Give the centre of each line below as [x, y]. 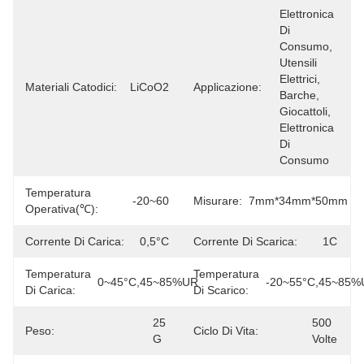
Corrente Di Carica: [75, 241]
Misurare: [218, 201]
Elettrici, [300, 79]
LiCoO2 [149, 87]
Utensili [298, 63]
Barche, [299, 95]
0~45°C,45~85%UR [148, 282]
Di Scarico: [221, 290]
